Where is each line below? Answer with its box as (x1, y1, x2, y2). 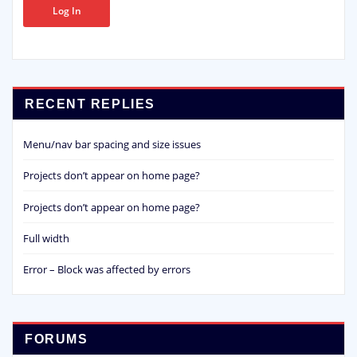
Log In (52, 3, 81, 18)
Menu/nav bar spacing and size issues (23, 137, 201, 152)
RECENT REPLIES (25, 96, 155, 111)
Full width (23, 230, 69, 245)
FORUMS (25, 331, 88, 346)
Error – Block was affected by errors (23, 262, 190, 277)
